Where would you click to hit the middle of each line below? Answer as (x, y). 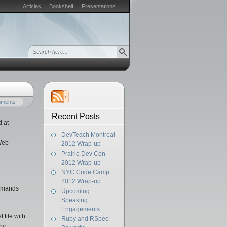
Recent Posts (76, 116)
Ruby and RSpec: (86, 219)
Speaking (74, 200)
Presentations (99, 6)
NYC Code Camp (85, 172)
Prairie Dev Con (83, 154)
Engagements (81, 209)
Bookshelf (61, 6)
